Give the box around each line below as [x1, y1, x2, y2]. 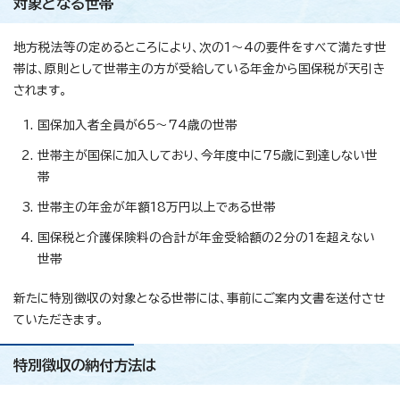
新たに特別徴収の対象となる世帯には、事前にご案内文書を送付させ [13, 292, 385, 305]
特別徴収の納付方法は [13, 358, 156, 373]
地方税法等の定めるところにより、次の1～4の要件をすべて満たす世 [13, 41, 387, 54]
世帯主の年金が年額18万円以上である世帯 [37, 201, 276, 214]
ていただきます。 [13, 313, 104, 327]
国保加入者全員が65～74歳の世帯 [37, 119, 237, 132]
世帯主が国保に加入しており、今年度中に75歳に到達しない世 [37, 149, 378, 162]
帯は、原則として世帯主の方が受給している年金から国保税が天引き [13, 62, 385, 76]
